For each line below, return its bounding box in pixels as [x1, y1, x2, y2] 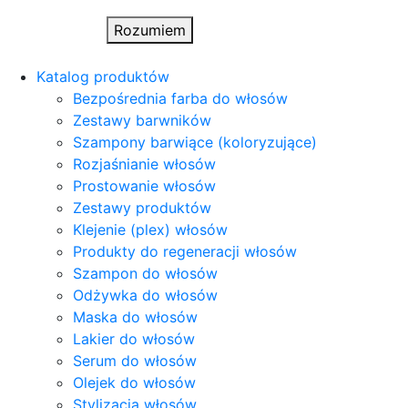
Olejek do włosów [73, 373, 196, 392]
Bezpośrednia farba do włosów [73, 89, 288, 107]
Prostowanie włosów [73, 177, 216, 195]
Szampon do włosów [73, 264, 218, 282]
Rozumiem [114, 21, 186, 39]
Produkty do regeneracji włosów [73, 242, 297, 260]
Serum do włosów [73, 352, 197, 370]
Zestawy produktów [73, 199, 211, 217]
